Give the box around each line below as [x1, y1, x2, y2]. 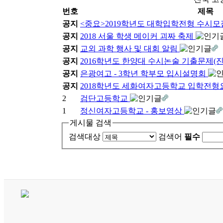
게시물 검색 [70, 118, 111, 127]
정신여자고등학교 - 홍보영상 [80, 106, 184, 115]
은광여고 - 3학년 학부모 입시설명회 [80, 69, 208, 78]
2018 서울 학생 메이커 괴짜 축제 [80, 31, 196, 40]
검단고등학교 [80, 94, 130, 103]
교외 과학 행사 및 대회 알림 [80, 44, 180, 53]
